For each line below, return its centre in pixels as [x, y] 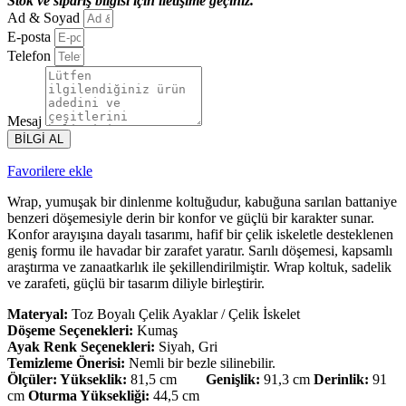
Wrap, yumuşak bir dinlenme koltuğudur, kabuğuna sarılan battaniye [202, 202]
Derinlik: [341, 379]
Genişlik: [233, 379]
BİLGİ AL [39, 139]
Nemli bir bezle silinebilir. [200, 363]
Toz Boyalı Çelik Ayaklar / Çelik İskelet [184, 314]
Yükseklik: [93, 379]
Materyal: [38, 314]
